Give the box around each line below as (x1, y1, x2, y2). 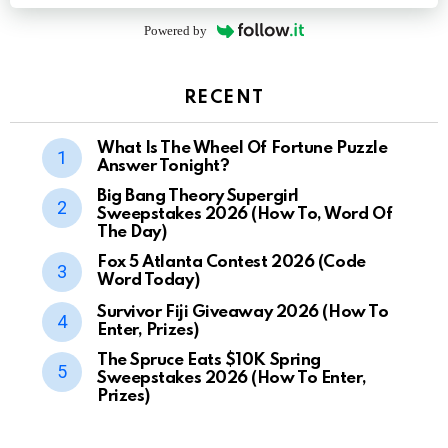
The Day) (97, 223, 167, 241)
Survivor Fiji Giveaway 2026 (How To (97, 303, 389, 321)
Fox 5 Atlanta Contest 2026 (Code (97, 253, 366, 271)
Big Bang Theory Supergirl (97, 187, 299, 205)
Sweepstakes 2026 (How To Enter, (97, 369, 367, 387)
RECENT (183, 88, 265, 107)
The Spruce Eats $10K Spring (97, 351, 321, 369)
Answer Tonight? (97, 157, 230, 175)
